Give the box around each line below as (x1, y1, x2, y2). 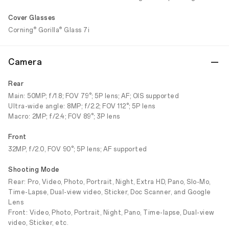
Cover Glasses (8, 14, 56, 21)
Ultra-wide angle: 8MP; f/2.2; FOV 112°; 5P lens (8, 103, 155, 110)
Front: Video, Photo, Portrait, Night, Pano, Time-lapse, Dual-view (8, 209, 215, 216)
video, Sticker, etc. (8, 219, 68, 226)
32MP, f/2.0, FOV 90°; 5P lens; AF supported (8, 146, 147, 153)
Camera (8, 57, 42, 67)
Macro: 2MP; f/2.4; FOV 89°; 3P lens (8, 113, 120, 120)
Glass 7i (62, 27, 89, 34)
